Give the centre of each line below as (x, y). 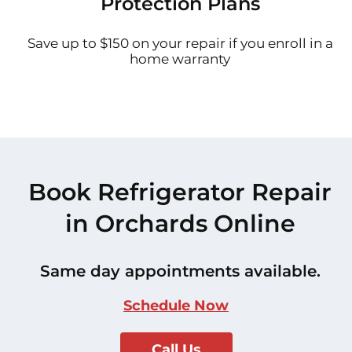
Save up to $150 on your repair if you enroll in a (180, 44)
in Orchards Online (180, 224)
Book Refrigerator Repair (180, 192)
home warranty (180, 59)
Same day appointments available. (180, 271)
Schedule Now (176, 306)
